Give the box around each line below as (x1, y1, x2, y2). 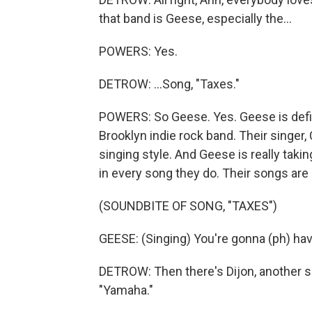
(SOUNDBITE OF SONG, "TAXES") (99, 198, 277, 213)
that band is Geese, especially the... (99, 11, 292, 26)
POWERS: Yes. (99, 44, 178, 58)
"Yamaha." (99, 283, 153, 297)
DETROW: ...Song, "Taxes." (99, 77, 240, 91)
